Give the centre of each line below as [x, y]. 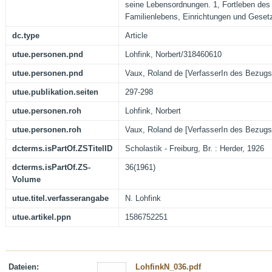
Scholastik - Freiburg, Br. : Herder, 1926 [195, 149]
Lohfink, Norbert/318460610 [173, 55]
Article [136, 36]
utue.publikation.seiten [55, 92]
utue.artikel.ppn [42, 217]
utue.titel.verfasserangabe [60, 199]
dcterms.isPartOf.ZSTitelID [62, 149]
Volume [26, 180]
